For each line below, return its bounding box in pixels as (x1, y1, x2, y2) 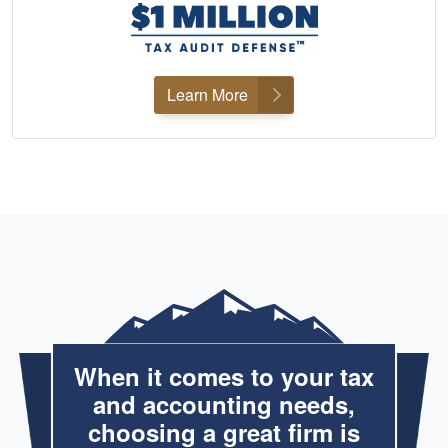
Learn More (167, 82, 248, 106)
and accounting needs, (93, 387, 355, 422)
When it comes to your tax (74, 359, 374, 394)
